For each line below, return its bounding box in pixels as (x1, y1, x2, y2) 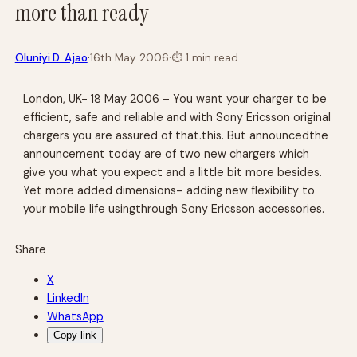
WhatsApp (46, 308, 104, 324)
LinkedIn (46, 290, 89, 305)
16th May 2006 (89, 50, 169, 65)
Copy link (53, 328, 96, 341)
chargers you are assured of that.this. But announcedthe (23, 127, 329, 143)
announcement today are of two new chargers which (23, 146, 310, 161)
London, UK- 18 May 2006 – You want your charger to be (23, 91, 328, 106)
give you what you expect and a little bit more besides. (23, 164, 323, 179)
